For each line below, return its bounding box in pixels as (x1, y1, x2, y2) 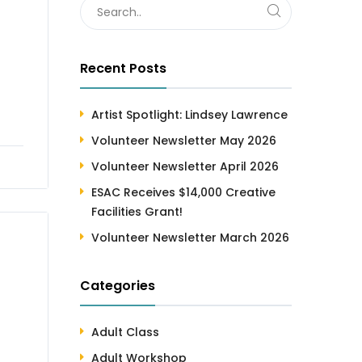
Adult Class (90, 324, 159, 340)
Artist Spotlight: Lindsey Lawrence (90, 107, 288, 123)
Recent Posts (79, 59, 166, 78)
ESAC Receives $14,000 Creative (90, 184, 276, 200)
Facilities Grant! (90, 204, 183, 220)
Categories (79, 276, 155, 295)
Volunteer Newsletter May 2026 (90, 133, 276, 149)
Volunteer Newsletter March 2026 (90, 229, 289, 246)
